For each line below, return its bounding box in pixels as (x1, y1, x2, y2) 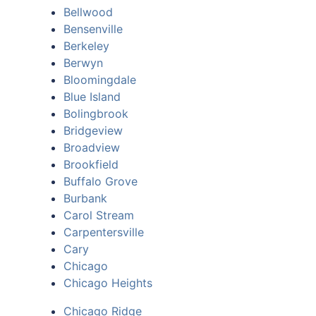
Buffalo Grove (63, 174, 138, 188)
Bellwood (63, 5, 113, 19)
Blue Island (63, 90, 121, 104)
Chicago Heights (63, 276, 152, 290)
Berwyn (63, 56, 103, 70)
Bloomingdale (63, 73, 136, 87)
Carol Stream (63, 208, 134, 222)
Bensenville (63, 22, 123, 36)
